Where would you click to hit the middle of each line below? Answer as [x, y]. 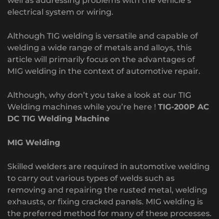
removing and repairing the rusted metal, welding [107, 190]
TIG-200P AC [184, 107]
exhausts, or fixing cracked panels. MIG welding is [105, 201]
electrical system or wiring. [60, 12]
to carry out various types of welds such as [91, 178]
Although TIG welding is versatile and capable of [103, 36]
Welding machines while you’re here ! [83, 107]
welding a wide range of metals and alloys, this [99, 47]
